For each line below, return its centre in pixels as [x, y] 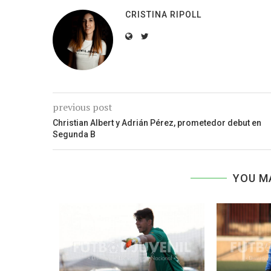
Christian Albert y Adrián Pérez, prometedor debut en [157, 123]
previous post [83, 107]
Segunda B [74, 135]
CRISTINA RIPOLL [163, 15]
